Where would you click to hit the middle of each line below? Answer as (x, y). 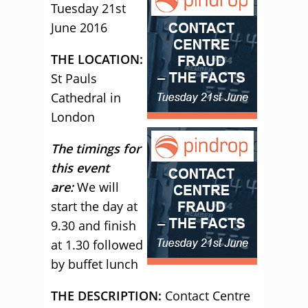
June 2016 (79, 27)
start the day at (94, 206)
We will (98, 187)
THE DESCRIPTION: (108, 296)
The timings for (96, 148)
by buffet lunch (95, 264)
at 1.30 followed (97, 245)
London (73, 117)
